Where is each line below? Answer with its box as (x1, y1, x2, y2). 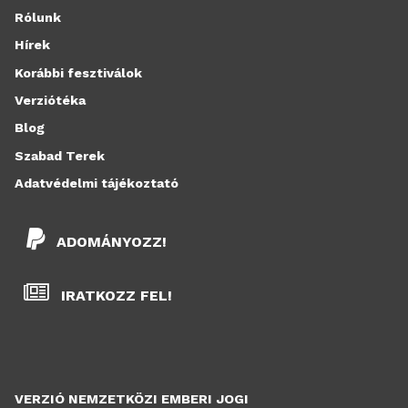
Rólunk (15, 9, 61, 25)
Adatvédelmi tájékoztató (15, 176, 178, 191)
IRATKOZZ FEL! (56, 287, 172, 305)
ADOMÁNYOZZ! (56, 232, 167, 250)
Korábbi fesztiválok (15, 65, 142, 80)
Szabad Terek (15, 148, 105, 163)
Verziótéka (15, 92, 86, 107)
